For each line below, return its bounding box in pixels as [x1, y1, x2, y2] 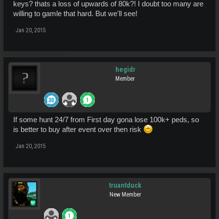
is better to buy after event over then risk [13, 126, 143, 133]
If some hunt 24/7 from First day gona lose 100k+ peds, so [13, 116, 199, 124]
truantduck [109, 181, 141, 189]
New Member [109, 191, 141, 198]
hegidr [115, 66, 135, 73]
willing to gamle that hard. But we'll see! [13, 10, 137, 18]
